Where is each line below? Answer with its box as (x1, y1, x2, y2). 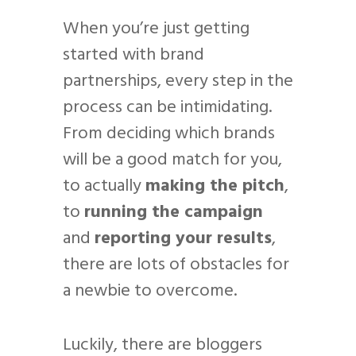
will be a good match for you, (63, 145, 282, 174)
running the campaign (84, 198, 263, 226)
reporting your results (95, 224, 272, 253)
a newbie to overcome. (63, 277, 237, 305)
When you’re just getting (63, 14, 250, 43)
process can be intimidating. (63, 93, 272, 122)
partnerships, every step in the (63, 67, 293, 95)
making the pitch (145, 172, 284, 200)
